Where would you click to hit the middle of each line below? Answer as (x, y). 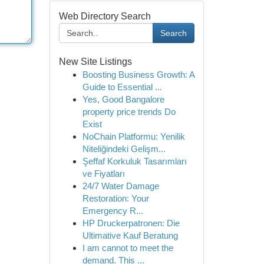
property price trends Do (129, 112)
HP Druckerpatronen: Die (131, 223)
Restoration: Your (115, 198)
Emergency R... (113, 211)
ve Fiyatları (103, 174)
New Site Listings (95, 62)
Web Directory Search (105, 16)
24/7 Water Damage (121, 186)
